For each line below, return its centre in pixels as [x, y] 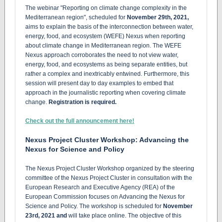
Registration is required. [83, 102]
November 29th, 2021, [158, 17]
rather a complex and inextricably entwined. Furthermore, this [107, 74]
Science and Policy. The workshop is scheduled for [94, 206]
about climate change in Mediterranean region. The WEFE [103, 46]
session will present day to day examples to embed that [99, 83]
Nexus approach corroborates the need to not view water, [102, 55]
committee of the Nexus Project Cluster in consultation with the [109, 178]
